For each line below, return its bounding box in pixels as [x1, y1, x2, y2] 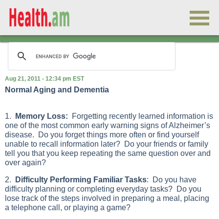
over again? [5, 158, 46, 167]
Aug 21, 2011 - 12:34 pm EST [5, 75, 84, 82]
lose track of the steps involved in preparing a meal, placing [5, 194, 209, 202]
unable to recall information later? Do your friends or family [5, 140, 208, 148]
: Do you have [147, 175, 197, 184]
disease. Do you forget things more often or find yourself [5, 131, 199, 139]
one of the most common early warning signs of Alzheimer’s [5, 121, 210, 130]
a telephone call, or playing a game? [5, 203, 131, 212]
